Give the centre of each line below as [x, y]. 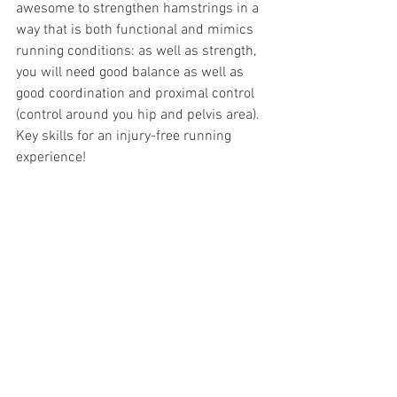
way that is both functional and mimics [136, 30]
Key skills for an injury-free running [125, 136]
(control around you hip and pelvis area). [140, 115]
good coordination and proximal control [137, 93]
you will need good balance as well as [132, 72]
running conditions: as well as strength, [138, 51]
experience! [51, 157]
